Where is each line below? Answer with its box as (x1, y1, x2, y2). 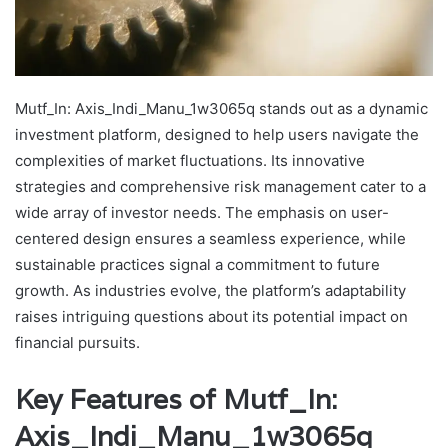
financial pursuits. (15, 333, 140, 353)
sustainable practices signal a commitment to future (15, 255, 380, 275)
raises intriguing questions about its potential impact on (15, 307, 408, 327)
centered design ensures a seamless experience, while (15, 229, 406, 249)
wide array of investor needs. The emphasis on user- (15, 203, 389, 223)
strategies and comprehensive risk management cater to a (15, 177, 426, 197)
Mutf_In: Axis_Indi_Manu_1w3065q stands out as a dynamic (15, 99, 428, 119)
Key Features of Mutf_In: (15, 382, 337, 418)
